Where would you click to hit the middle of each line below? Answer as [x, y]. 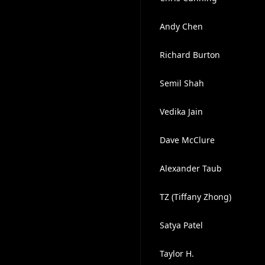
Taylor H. [177, 253]
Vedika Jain [181, 112]
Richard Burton [190, 55]
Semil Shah [182, 83]
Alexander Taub [190, 168]
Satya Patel [181, 225]
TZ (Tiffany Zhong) [195, 197]
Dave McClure [187, 140]
